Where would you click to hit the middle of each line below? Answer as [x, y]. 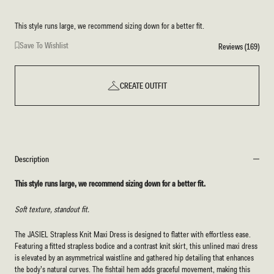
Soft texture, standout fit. [52, 209]
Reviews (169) [239, 46]
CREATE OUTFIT [143, 86]
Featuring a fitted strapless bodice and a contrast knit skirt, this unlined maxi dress [136, 246]
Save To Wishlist [44, 46]
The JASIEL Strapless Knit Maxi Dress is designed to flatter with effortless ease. [133, 234]
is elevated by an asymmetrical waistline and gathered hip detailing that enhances [134, 257]
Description [32, 159]
